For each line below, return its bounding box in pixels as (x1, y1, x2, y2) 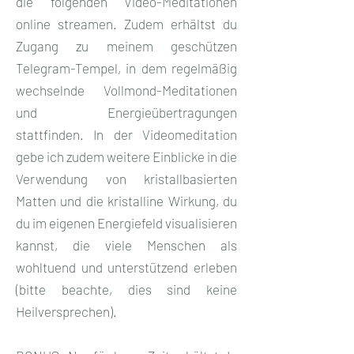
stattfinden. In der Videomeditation (16, 126, 237, 142)
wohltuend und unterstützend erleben (16, 258, 237, 275)
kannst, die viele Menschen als (16, 236, 237, 253)
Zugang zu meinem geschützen (16, 37, 237, 54)
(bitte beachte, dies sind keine (16, 281, 237, 297)
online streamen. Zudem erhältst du (16, 15, 237, 32)
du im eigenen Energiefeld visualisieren (16, 214, 237, 231)
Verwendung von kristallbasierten (16, 170, 237, 186)
